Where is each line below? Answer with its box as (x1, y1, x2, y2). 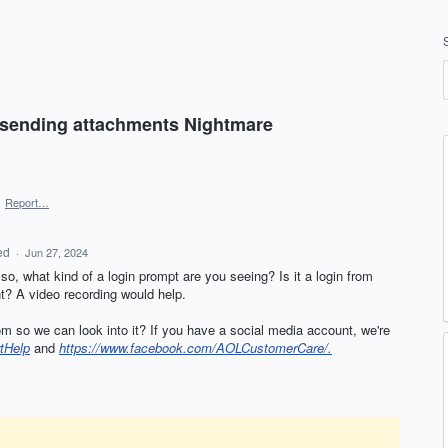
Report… (5, 194, 49, 210)
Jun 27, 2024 (24, 244, 88, 260)
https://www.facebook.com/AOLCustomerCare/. (59, 338, 332, 358)
